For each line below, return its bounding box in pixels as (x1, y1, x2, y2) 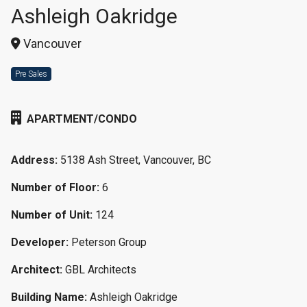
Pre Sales (15, 69, 47, 79)
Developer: (11, 236, 69, 249)
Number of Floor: (11, 181, 99, 194)
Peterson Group (71, 236, 147, 249)
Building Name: (11, 291, 87, 304)
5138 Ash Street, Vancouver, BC (60, 153, 211, 167)
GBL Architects (65, 263, 136, 276)
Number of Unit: (11, 208, 93, 221)
